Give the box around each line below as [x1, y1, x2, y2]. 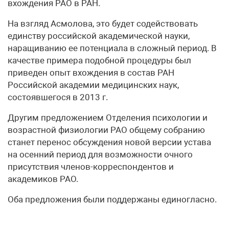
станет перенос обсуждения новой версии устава [8, 137, 211, 147]
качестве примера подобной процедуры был [8, 55, 191, 65]
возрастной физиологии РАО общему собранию [8, 125, 205, 135]
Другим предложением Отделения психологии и [8, 112, 208, 123]
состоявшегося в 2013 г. [8, 92, 108, 102]
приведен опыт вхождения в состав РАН [8, 67, 174, 78]
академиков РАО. [8, 174, 78, 184]
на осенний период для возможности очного [8, 149, 193, 159]
